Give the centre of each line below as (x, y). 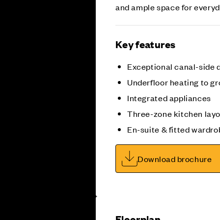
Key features (146, 44)
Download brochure (175, 158)
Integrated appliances (169, 97)
